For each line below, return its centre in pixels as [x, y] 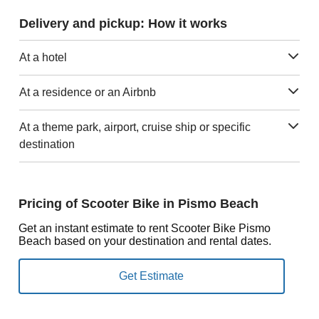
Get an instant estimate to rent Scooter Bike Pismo [144, 228]
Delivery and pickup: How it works [123, 23]
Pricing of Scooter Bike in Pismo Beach [138, 203]
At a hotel [43, 57]
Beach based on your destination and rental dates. [145, 241]
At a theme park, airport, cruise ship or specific [135, 127]
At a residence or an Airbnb [87, 92]
